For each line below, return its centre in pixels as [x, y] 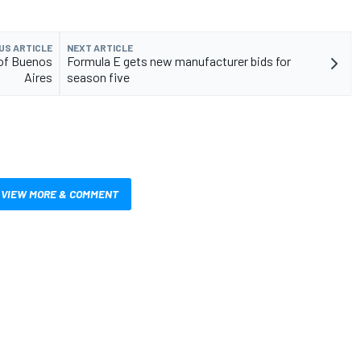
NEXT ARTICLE [100, 48]
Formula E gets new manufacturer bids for [179, 61]
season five [98, 77]
